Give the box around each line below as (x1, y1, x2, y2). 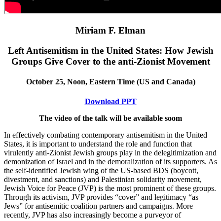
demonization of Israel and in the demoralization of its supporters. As (4, 157, 217, 166)
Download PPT (84, 97, 137, 106)
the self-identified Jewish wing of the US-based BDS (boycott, (4, 166, 198, 175)
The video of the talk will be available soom (39, 113, 182, 122)
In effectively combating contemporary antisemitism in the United (4, 130, 207, 139)
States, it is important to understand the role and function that (4, 139, 192, 148)
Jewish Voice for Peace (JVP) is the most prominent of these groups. (4, 184, 216, 192)
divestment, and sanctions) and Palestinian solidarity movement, (4, 175, 202, 184)
